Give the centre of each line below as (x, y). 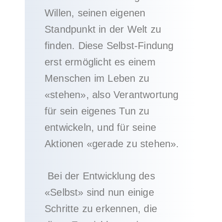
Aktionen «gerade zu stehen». (112, 144)
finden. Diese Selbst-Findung (109, 46)
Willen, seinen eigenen (95, 13)
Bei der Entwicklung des (100, 176)
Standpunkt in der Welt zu (103, 29)
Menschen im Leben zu (97, 78)
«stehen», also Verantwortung (112, 95)
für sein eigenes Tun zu (97, 111)
